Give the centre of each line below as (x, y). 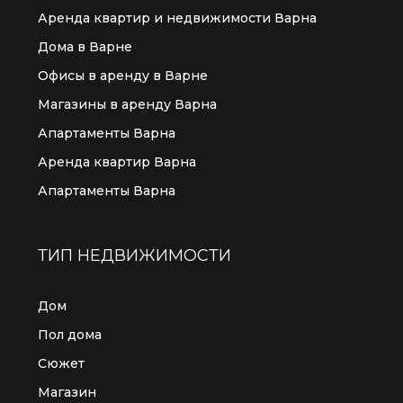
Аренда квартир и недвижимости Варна (177, 18)
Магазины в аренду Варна (127, 104)
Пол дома (70, 335)
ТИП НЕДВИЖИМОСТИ (134, 255)
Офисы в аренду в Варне (123, 76)
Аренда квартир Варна (117, 162)
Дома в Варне (85, 47)
